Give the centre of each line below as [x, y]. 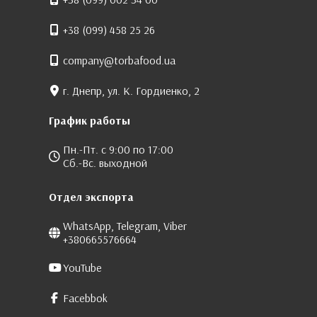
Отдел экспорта [91, 196]
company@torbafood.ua [119, 60]
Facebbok [85, 298]
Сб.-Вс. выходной [105, 162]
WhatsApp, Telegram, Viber [125, 225]
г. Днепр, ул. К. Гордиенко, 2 [131, 90]
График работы [90, 120]
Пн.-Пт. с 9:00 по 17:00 [118, 149]
